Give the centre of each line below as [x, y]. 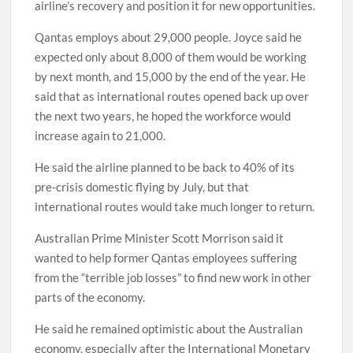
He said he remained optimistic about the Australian [169, 329]
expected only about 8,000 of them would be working [171, 57]
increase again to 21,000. [100, 136]
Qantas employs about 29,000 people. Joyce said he [169, 37]
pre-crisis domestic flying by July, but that [142, 187]
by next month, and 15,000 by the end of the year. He [171, 77]
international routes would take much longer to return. [175, 207]
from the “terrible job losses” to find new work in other [173, 278]
